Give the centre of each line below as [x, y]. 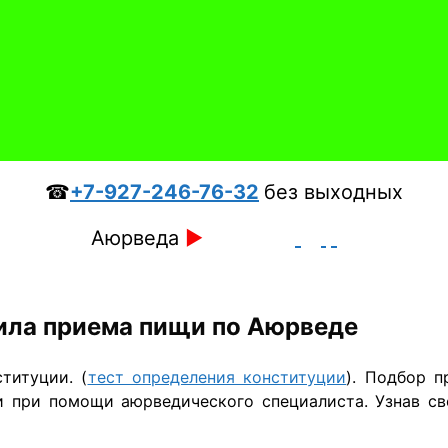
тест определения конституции [217, 376]
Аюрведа [138, 238]
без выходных [333, 192]
